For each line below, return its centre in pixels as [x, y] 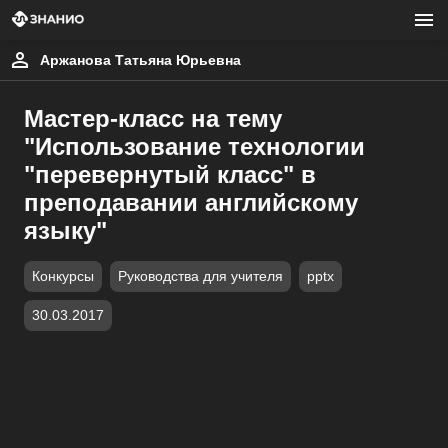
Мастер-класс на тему [153, 118]
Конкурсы [63, 276]
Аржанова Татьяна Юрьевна [140, 60]
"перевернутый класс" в [170, 174]
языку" [65, 230]
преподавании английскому [191, 202]
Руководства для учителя [200, 276]
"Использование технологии [194, 146]
